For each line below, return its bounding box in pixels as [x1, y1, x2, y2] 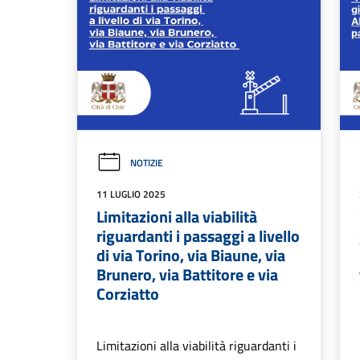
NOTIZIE [130, 155, 163, 171]
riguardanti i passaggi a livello [96, 223, 300, 249]
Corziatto [96, 281, 159, 307]
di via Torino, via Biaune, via [96, 243, 285, 268]
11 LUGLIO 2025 [96, 186, 166, 202]
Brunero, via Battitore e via [96, 262, 278, 288]
